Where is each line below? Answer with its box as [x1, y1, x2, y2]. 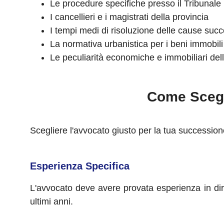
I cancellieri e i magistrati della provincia [50, 12, 208, 22]
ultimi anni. [30, 196, 73, 206]
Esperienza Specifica [30, 160, 129, 171]
